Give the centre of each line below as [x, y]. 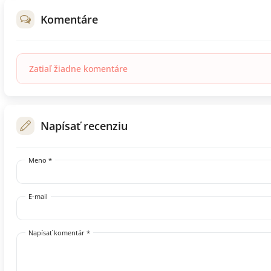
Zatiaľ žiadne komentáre [78, 68]
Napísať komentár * [59, 232]
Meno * [40, 160]
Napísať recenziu [84, 126]
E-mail [38, 196]
